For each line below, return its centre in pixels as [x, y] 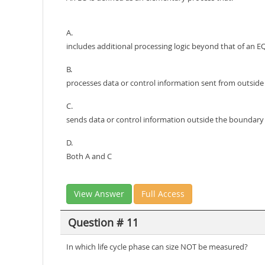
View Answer [99, 194]
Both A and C [89, 156]
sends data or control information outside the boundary [165, 119]
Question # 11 [103, 222]
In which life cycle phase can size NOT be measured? [157, 247]
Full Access [163, 194]
